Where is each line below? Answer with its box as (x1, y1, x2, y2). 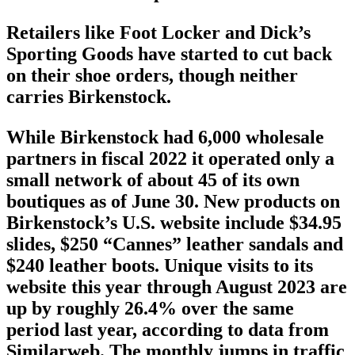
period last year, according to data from (6, 319, 329, 341)
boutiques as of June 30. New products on (6, 191, 340, 212)
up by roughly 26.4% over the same (6, 298, 294, 319)
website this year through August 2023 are (6, 277, 347, 298)
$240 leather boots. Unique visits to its (6, 255, 313, 277)
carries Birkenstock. (6, 86, 171, 108)
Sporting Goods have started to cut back (6, 44, 332, 65)
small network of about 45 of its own (6, 170, 300, 191)
